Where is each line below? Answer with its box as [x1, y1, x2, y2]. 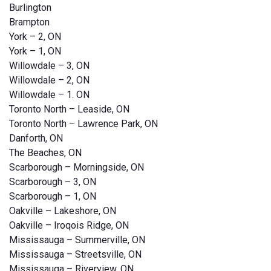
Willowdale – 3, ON [9, 60, 90, 72]
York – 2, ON [9, 31, 61, 43]
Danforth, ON [9, 132, 63, 145]
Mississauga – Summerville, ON [9, 234, 145, 246]
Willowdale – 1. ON [9, 89, 90, 101]
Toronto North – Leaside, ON [9, 103, 129, 116]
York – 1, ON [9, 45, 61, 57]
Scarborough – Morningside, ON [9, 162, 144, 174]
